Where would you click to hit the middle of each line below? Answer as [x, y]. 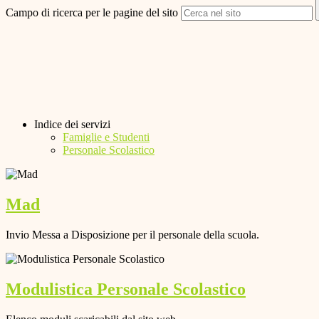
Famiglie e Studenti [106, 137]
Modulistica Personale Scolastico [126, 289]
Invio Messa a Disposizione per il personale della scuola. [132, 234]
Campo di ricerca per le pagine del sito [92, 13]
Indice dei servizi [72, 125]
